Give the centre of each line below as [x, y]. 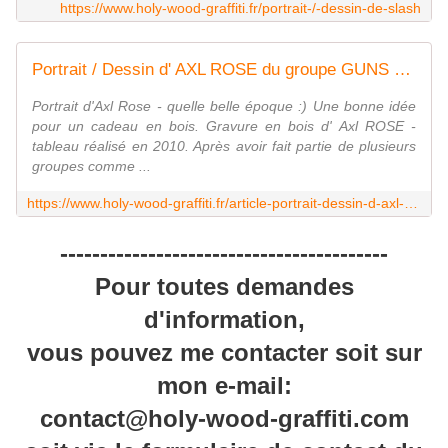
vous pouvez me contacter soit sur [224, 352]
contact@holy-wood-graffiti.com [224, 418]
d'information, [224, 319]
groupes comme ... [91, 165]
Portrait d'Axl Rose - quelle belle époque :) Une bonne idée [224, 105]
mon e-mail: [224, 385]
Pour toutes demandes [224, 286]
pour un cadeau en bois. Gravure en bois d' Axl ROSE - [224, 125]
